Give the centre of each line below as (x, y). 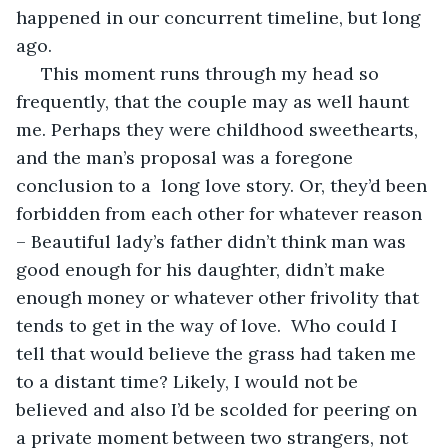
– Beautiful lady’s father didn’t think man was (213, 241)
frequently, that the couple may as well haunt (215, 101)
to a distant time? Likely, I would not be (189, 381)
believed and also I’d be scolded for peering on (219, 409)
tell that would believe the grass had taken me (218, 353)
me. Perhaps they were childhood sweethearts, (219, 129)
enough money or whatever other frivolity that (220, 297)
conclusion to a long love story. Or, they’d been (224, 185)
